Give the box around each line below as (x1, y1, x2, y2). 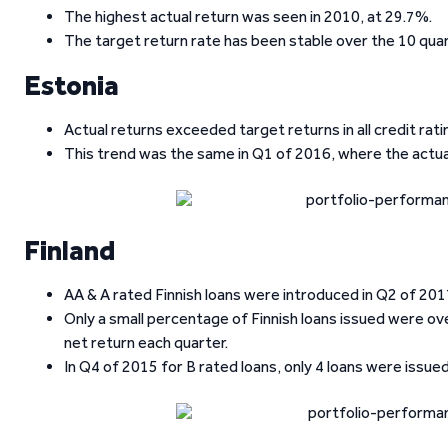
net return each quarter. (64, 333, 228, 352)
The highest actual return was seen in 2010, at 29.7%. (64, 7, 432, 26)
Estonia (24, 68, 119, 102)
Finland (24, 233, 115, 267)
